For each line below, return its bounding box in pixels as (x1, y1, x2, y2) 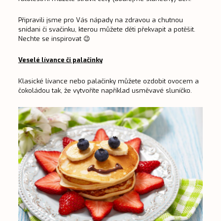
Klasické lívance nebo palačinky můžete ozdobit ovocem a (18, 77, 199, 86)
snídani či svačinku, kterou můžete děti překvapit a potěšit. (18, 25, 195, 34)
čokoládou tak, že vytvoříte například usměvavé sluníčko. (18, 86, 192, 95)
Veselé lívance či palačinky (18, 56, 103, 65)
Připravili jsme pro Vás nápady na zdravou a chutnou (18, 16, 183, 25)
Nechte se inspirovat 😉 (18, 35, 90, 43)
